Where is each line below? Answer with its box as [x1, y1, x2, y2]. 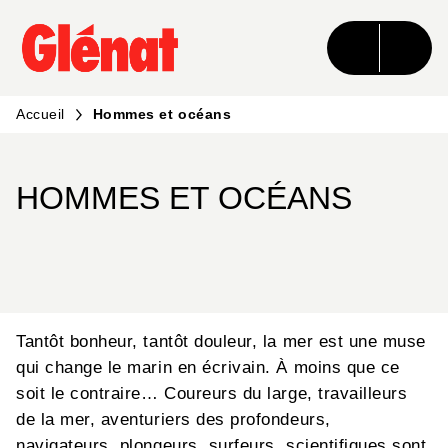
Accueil [16, 106, 65, 122]
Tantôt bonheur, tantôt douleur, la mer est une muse [16, 332, 427, 352]
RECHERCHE [128, 26, 220, 42]
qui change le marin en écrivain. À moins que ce [16, 358, 400, 378]
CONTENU [270, 26, 343, 42]
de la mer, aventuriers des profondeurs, [16, 410, 331, 430]
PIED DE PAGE [34, 62, 137, 78]
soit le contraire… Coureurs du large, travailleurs [16, 384, 408, 404]
